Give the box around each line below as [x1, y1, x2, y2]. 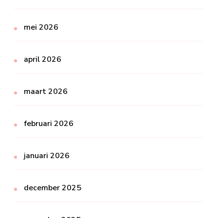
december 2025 [24, 182, 81, 194]
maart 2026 [24, 86, 68, 97]
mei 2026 [24, 22, 58, 33]
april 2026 [24, 54, 61, 65]
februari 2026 [24, 118, 73, 129]
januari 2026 [24, 150, 70, 162]
